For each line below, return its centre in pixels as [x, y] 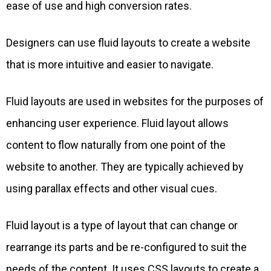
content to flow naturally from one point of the [116, 145]
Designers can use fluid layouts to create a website [128, 43]
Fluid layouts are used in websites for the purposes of [135, 102]
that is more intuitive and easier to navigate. [110, 65]
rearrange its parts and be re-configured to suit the [126, 247]
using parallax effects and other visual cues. [112, 189]
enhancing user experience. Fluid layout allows [117, 123]
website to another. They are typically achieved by [125, 167]
